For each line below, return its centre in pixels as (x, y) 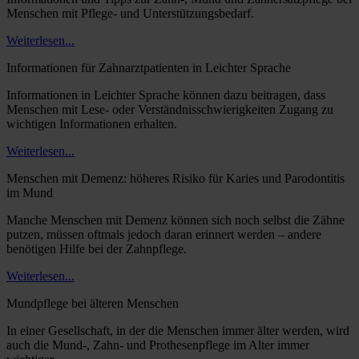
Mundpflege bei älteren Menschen (93, 303)
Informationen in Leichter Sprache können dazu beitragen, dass (166, 95)
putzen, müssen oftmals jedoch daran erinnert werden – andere (164, 234)
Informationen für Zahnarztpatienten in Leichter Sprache (149, 67)
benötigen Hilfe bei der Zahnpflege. (97, 248)
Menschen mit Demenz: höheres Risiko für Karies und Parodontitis (175, 178)
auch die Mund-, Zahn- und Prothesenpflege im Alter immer (158, 345)
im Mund (30, 192)
